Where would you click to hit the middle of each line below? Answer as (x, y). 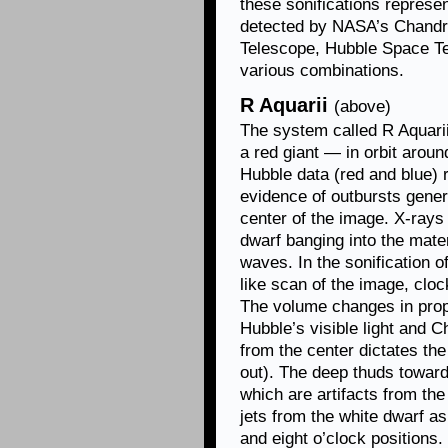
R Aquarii (287, 105)
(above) (362, 106)
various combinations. (322, 70)
